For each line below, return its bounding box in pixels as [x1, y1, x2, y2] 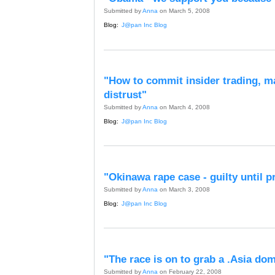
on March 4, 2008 [158, 104, 210, 111]
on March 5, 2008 [158, 7, 210, 15]
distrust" [104, 88, 147, 101]
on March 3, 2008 [158, 185, 210, 193]
